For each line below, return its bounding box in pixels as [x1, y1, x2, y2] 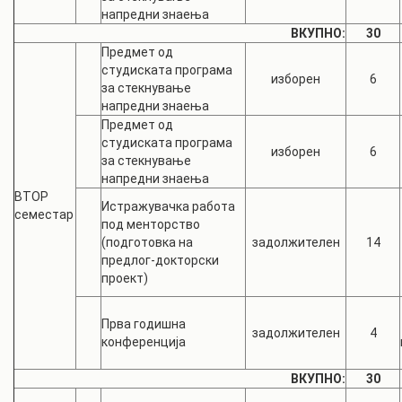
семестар [14, 207, 74, 222]
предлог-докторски [101, 253, 219, 267]
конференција [101, 335, 186, 349]
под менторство [101, 217, 200, 232]
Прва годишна [101, 317, 186, 331]
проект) [101, 271, 148, 285]
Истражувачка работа [101, 199, 235, 214]
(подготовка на [101, 235, 193, 249]
